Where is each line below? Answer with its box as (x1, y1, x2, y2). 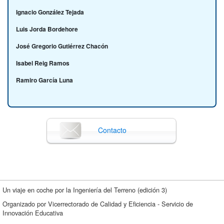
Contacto (97, 125, 126, 135)
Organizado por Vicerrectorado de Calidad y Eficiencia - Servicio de (2, 199, 193, 209)
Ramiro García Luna (16, 75, 73, 84)
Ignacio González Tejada (16, 7, 84, 16)
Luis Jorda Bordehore (16, 24, 78, 33)
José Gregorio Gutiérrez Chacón (16, 41, 108, 50)
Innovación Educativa (2, 208, 63, 218)
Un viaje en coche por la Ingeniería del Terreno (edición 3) (2, 185, 167, 195)
